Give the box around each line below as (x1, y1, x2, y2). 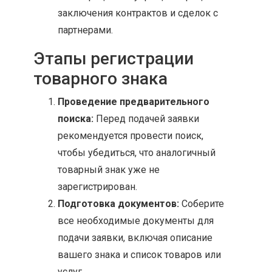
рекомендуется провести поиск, (58, 130, 203, 141)
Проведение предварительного (58, 96, 209, 107)
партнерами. (58, 24, 113, 36)
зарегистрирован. (58, 181, 137, 192)
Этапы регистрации (33, 49, 194, 69)
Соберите (179, 198, 224, 209)
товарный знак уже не (58, 164, 160, 175)
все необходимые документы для (58, 215, 214, 226)
